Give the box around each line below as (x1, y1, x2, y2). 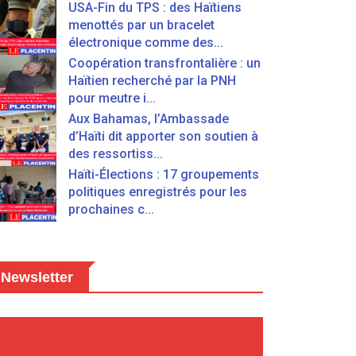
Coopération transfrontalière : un (68, 56, 261, 71)
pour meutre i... (68, 91, 156, 106)
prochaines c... (68, 202, 154, 217)
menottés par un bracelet (68, 17, 215, 33)
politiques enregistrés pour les (68, 184, 247, 199)
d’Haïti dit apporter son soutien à (68, 129, 258, 144)
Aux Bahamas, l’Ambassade (68, 111, 229, 126)
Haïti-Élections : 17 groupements (68, 167, 259, 182)
